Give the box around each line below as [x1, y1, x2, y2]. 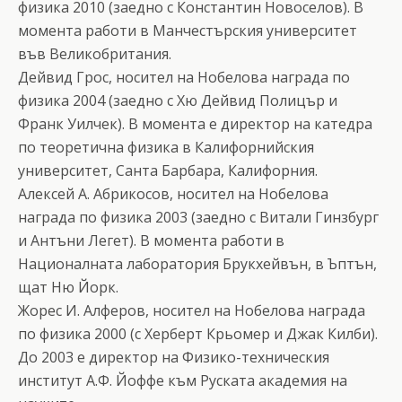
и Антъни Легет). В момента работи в [18, 230, 284, 250]
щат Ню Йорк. [18, 276, 118, 297]
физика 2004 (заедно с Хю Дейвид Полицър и [18, 90, 337, 110]
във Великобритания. [18, 43, 171, 64]
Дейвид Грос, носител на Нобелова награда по [18, 66, 350, 87]
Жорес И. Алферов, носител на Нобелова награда [18, 300, 365, 320]
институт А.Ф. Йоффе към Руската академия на [18, 370, 347, 390]
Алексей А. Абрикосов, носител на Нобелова [18, 183, 328, 204]
